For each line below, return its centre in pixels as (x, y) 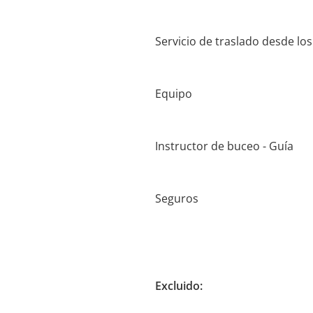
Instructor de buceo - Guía (224, 146)
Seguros (177, 198)
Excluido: (179, 286)
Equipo (174, 94)
